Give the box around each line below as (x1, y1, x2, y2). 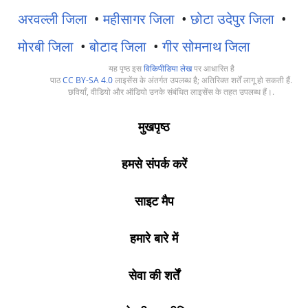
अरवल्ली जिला (18, 10, 87, 28)
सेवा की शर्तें (129, 267, 179, 283)
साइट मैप (134, 192, 174, 209)
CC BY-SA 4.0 (63, 74, 113, 86)
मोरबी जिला (18, 37, 74, 56)
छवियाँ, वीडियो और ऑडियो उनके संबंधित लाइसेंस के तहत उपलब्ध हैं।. (68, 86, 274, 98)
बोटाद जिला (89, 37, 146, 56)
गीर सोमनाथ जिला (162, 37, 250, 56)
